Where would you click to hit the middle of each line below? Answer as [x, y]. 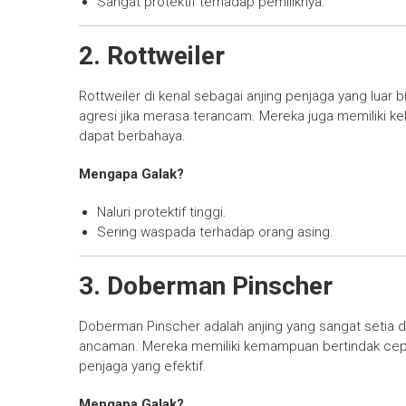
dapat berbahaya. [132, 136]
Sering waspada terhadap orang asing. [215, 232]
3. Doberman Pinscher [206, 286]
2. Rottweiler [152, 56]
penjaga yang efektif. [143, 367]
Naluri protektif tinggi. [162, 213]
